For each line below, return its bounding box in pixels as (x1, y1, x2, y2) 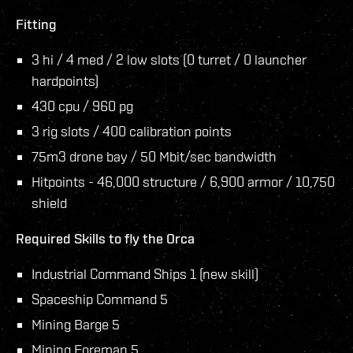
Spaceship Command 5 (32, 290, 168, 307)
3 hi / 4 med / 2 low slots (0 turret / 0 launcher (32, 50, 307, 68)
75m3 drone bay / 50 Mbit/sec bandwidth (32, 147, 277, 165)
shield (32, 194, 67, 211)
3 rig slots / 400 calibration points (32, 122, 232, 139)
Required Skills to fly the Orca (16, 229, 195, 247)
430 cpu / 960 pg (32, 97, 133, 114)
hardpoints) (32, 72, 98, 89)
